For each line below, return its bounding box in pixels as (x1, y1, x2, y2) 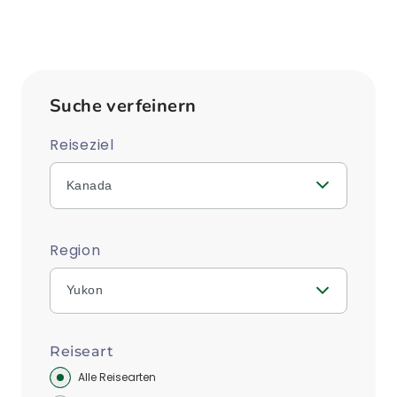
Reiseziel (50, 135, 114, 155)
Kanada (66, 177, 113, 192)
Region (50, 239, 101, 261)
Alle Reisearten (78, 370, 156, 385)
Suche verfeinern (50, 94, 197, 118)
